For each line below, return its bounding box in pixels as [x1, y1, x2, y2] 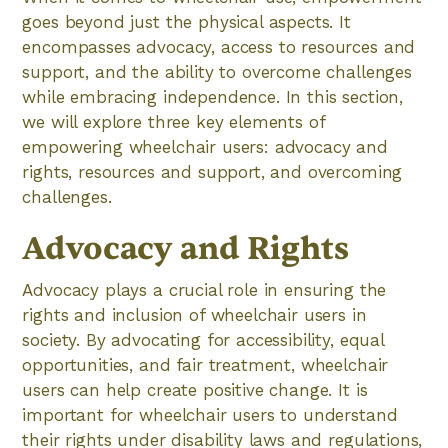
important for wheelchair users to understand [22, 405, 398, 425]
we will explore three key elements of [22, 112, 325, 132]
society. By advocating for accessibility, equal [22, 330, 384, 350]
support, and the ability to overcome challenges [22, 62, 412, 82]
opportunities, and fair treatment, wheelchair [22, 355, 389, 375]
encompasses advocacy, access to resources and [22, 37, 416, 57]
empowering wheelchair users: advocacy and [22, 137, 388, 157]
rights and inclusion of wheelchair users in [22, 305, 367, 325]
